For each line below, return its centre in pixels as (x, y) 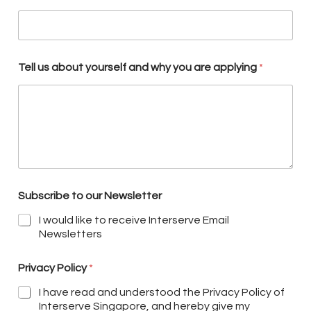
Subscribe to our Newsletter (90, 195)
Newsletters (70, 234)
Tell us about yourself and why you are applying (138, 68)
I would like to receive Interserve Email (134, 220)
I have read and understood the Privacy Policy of (161, 292)
